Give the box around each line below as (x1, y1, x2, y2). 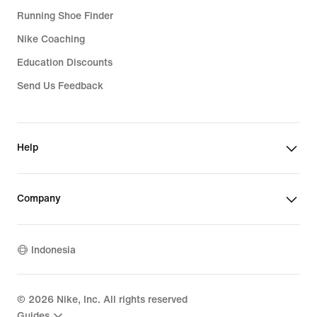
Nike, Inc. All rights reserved (54, 294, 188, 305)
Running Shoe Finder (17, 11, 113, 21)
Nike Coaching (17, 34, 85, 45)
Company (17, 193, 61, 204)
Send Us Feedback (17, 81, 103, 91)
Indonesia (31, 244, 76, 255)
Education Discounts (17, 57, 113, 68)
